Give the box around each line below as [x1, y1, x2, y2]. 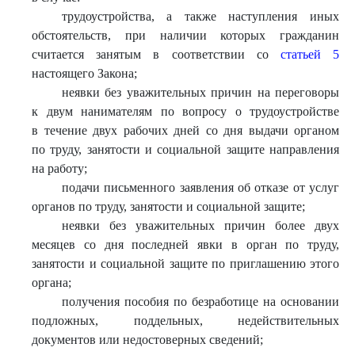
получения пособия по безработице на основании [61, 295, 339, 308]
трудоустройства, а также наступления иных [61, 10, 339, 23]
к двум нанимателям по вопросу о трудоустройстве [32, 105, 339, 118]
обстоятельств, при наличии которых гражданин [32, 29, 339, 42]
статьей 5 [280, 48, 340, 61]
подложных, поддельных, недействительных [32, 314, 339, 327]
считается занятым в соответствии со [32, 48, 281, 61]
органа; [32, 276, 71, 289]
